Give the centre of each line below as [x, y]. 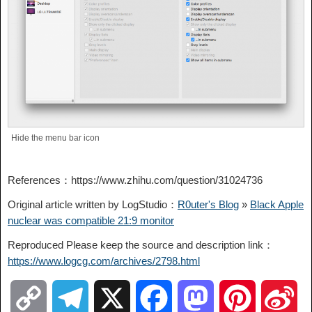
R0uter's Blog [208, 205]
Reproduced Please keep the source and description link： [141, 245]
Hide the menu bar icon [55, 138]
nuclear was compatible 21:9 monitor [91, 221]
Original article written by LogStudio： [93, 205]
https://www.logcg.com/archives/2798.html [104, 261]
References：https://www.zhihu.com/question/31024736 [135, 180]
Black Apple [277, 205]
